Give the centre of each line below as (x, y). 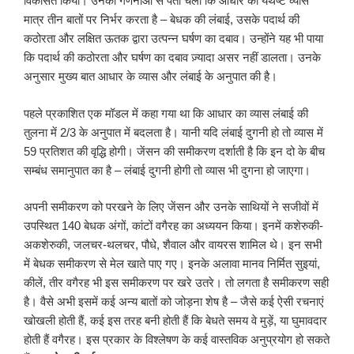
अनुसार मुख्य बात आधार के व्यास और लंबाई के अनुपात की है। (151, 77)
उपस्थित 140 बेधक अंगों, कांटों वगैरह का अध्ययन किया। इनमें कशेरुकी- (173, 226)
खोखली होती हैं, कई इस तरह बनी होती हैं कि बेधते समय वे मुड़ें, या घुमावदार (175, 321)
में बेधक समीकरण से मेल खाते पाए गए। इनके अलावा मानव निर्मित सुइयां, (172, 264)
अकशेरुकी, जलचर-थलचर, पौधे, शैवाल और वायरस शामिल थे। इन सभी (173, 245)
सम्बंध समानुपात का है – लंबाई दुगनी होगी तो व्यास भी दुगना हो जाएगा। (167, 170)
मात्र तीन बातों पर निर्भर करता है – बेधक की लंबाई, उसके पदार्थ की (162, 20)
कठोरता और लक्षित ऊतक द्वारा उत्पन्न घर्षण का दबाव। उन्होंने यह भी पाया (173, 39)
